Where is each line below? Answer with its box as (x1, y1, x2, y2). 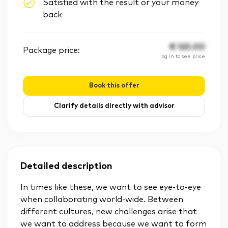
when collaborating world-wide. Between (20, 195, 183, 204)
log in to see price (160, 54, 205, 60)
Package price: (23, 46, 80, 55)
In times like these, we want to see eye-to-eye (20, 183, 201, 192)
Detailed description (20, 162, 112, 172)
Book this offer (89, 82, 139, 90)
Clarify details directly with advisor (53, 103, 175, 110)
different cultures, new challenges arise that (20, 208, 197, 216)
